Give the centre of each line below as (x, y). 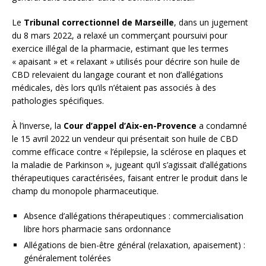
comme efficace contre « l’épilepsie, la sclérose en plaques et (129, 152)
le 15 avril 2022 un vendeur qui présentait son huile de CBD (125, 139)
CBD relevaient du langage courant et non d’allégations (118, 75)
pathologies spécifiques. (58, 101)
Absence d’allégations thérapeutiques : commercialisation (134, 216)
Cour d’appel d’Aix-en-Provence (130, 126)
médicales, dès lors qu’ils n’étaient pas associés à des (114, 88)
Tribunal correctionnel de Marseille (99, 23)
